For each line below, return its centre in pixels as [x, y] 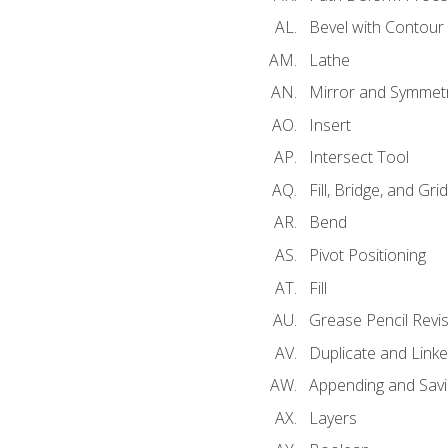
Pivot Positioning [367, 255]
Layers [332, 417]
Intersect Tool [358, 157]
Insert [329, 124]
